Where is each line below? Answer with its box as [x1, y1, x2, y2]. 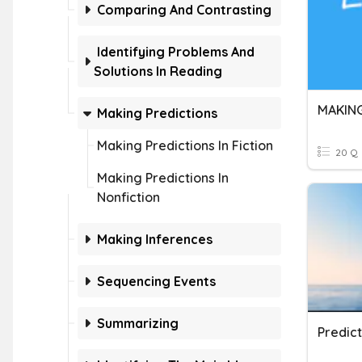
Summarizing [97, 315, 179, 331]
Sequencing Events [97, 273, 216, 289]
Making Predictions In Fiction [97, 137, 273, 154]
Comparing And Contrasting [97, 2, 271, 18]
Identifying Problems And [97, 44, 255, 60]
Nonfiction [97, 189, 160, 205]
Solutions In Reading [94, 63, 222, 79]
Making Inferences [97, 231, 213, 247]
